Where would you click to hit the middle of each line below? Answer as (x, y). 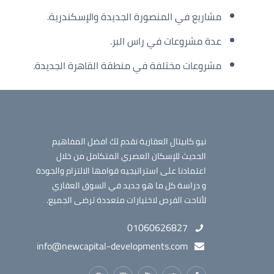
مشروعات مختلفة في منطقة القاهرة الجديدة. (127, 65)
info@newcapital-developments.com (112, 246)
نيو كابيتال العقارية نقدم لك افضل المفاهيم (129, 141)
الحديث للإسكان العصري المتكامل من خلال (131, 156)
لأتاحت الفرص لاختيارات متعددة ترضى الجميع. (126, 200)
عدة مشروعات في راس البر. (166, 41)
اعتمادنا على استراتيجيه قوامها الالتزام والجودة (121, 170)
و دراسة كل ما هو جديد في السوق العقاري (129, 185)
